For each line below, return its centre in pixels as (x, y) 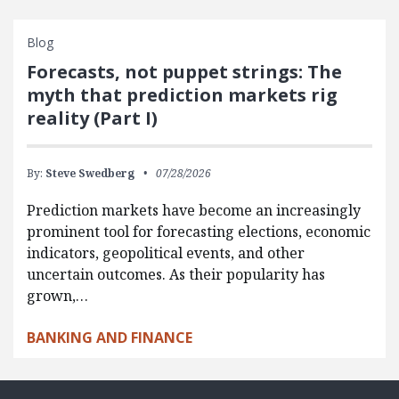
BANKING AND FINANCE (110, 338)
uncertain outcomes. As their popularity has (176, 274)
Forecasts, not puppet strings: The (184, 72)
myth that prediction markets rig (182, 95)
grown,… (57, 296)
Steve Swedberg (90, 173)
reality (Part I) (92, 118)
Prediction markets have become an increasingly (194, 210)
